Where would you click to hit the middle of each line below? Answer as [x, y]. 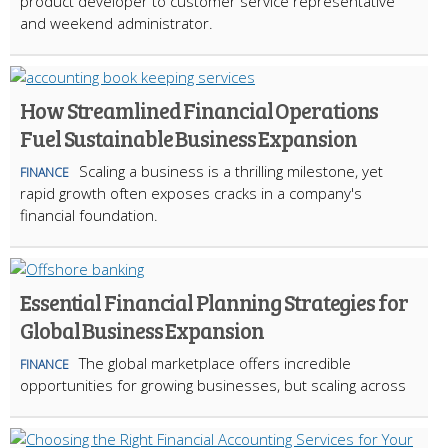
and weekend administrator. [116, 22]
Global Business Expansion [142, 329]
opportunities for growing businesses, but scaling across [213, 384]
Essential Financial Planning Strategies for [214, 301]
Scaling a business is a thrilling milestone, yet [231, 170]
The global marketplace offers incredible [215, 362]
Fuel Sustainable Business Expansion [188, 137]
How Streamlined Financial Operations [199, 109]
